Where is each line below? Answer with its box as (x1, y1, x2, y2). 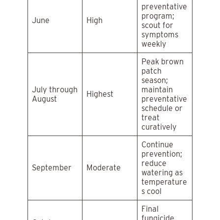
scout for (141, 21, 173, 30)
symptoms (141, 30, 178, 40)
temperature (141, 177, 187, 187)
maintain (141, 85, 173, 95)
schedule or (141, 104, 183, 113)
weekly (141, 39, 166, 49)
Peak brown (141, 57, 184, 67)
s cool (141, 187, 162, 196)
